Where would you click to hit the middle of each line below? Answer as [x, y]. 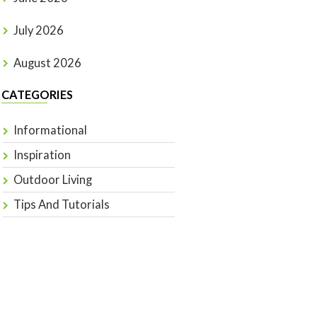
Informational [50, 131]
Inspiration [42, 155]
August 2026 [47, 63]
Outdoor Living [52, 180]
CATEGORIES [38, 95]
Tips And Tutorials [61, 205]
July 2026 [38, 30]
